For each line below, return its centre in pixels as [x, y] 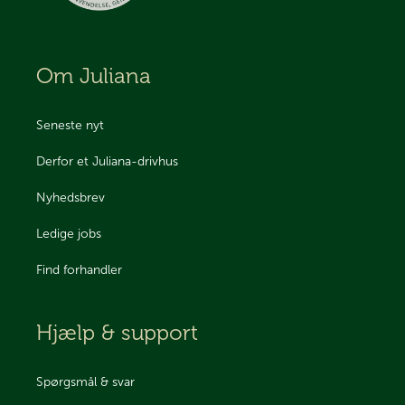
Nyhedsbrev [71, 197]
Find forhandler [79, 269]
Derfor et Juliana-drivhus [107, 161]
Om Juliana [94, 76]
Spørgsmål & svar [85, 381]
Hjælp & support [117, 333]
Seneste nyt [70, 125]
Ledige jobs [69, 233]
